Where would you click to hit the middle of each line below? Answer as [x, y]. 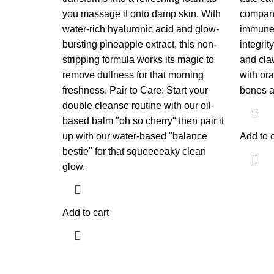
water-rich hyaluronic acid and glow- [141, 29]
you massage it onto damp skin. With [142, 14]
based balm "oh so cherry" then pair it [143, 121]
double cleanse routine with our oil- [138, 106]
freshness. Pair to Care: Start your [135, 90]
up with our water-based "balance [135, 136]
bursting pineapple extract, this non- [139, 44]
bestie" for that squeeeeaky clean [134, 151]
